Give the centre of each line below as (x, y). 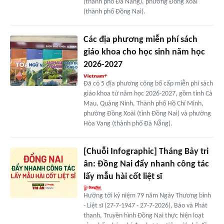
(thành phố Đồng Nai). (114, 12)
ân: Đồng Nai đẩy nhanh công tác (146, 164)
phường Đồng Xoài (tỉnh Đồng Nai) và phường (147, 114)
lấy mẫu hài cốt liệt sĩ (122, 177)
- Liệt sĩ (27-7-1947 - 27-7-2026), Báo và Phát (145, 206)
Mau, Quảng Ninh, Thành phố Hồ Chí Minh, (143, 104)
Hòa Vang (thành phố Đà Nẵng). (128, 124)
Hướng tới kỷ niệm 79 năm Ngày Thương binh (147, 196)
